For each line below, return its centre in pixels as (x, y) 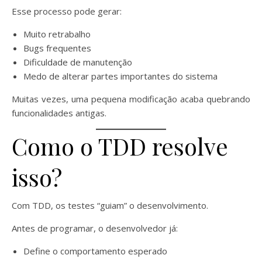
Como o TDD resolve (120, 146)
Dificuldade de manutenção (78, 62)
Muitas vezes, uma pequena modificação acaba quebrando (131, 99)
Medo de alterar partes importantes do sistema (120, 76)
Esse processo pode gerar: (67, 11)
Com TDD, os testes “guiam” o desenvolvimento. (110, 205)
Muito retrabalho (57, 34)
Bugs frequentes (57, 48)
